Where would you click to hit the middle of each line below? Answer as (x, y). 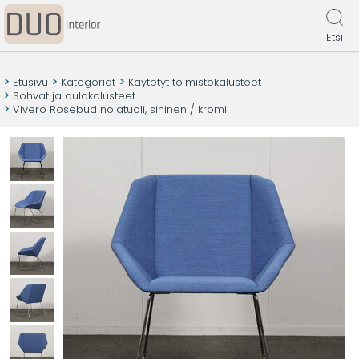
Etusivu (30, 82)
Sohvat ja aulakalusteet (74, 96)
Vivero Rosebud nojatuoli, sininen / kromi (120, 109)
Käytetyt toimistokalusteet (195, 82)
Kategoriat (88, 82)
